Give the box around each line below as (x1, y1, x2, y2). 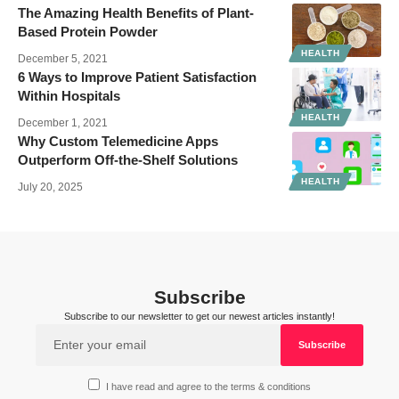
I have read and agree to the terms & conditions (106, 381, 312, 393)
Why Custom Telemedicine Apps (18, 133, 218, 149)
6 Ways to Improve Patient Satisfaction (18, 69, 256, 85)
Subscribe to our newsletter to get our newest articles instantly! (64, 310, 335, 322)
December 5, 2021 (18, 52, 108, 65)
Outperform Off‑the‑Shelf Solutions (18, 151, 238, 167)
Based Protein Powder (18, 23, 158, 39)
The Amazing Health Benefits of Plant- (18, 4, 254, 20)
